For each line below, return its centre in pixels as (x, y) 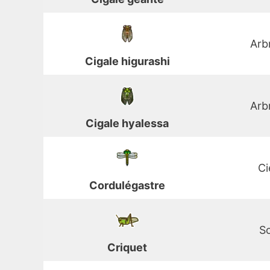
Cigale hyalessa (127, 124)
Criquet (127, 248)
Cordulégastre (127, 186)
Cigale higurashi (127, 61)
